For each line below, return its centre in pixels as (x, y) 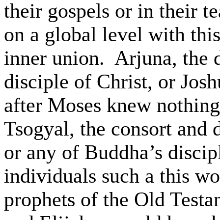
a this (167, 176)
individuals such (74, 176)
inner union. (54, 58)
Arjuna (143, 58)
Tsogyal (37, 129)
